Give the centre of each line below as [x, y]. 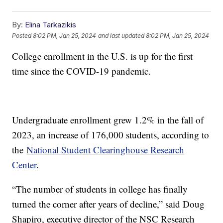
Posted [23, 35]
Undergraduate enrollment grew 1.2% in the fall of [108, 120]
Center [24, 165]
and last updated [121, 35]
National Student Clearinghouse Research [106, 150]
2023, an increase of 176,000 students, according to [111, 135]
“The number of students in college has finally [100, 189]
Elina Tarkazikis [51, 25]
